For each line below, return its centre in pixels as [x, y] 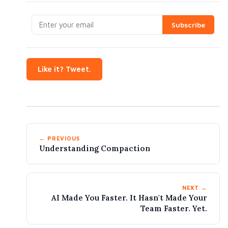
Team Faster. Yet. [174, 209]
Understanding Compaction [95, 149]
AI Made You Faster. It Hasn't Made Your [129, 198]
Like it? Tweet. [64, 69]
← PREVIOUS [60, 138]
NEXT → [194, 188]
